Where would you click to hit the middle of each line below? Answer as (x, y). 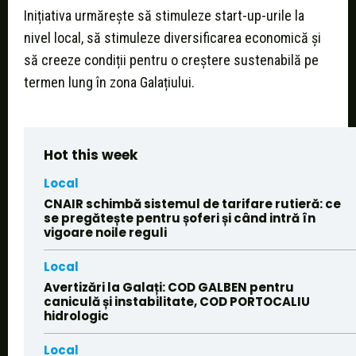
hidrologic (76, 316)
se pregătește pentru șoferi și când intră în (180, 219)
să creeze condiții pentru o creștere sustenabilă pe (171, 60)
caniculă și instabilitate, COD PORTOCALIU (177, 302)
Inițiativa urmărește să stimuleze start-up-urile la (164, 16)
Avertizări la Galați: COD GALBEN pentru (169, 288)
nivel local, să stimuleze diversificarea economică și (172, 38)
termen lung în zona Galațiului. (109, 83)
